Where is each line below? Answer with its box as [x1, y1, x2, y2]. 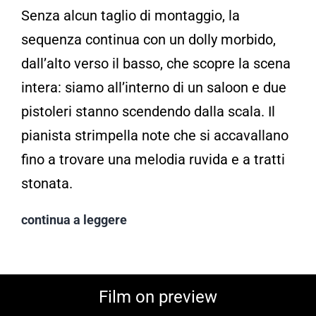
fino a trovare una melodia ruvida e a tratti [21, 150, 285, 168]
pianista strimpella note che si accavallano [21, 126, 288, 144]
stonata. [21, 174, 73, 192]
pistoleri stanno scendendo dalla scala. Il [21, 102, 275, 120]
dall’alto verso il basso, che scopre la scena [21, 54, 291, 72]
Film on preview [99, 286, 217, 307]
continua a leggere [21, 212, 127, 227]
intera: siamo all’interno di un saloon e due [21, 78, 286, 96]
